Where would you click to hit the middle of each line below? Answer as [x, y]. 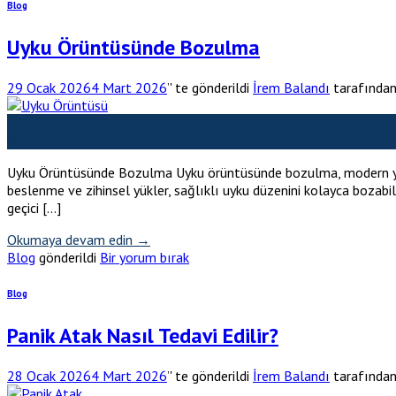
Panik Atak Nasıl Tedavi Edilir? [143, 336]
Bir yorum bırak [145, 257]
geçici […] [34, 207]
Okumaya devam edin [72, 239]
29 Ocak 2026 [49, 87]
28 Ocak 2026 [49, 376]
